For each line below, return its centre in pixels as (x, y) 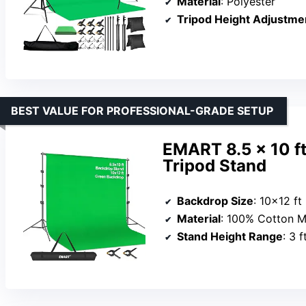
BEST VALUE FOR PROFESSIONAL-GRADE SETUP (142, 110)
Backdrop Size (215, 201)
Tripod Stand (214, 165)
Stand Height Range (230, 237)
